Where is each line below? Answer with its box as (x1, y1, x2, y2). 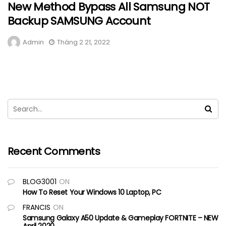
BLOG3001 (23, 176, 56, 187)
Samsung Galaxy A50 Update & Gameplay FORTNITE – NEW (23, 212, 218, 223)
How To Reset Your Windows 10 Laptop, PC (23, 187, 161, 197)
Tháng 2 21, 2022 (57, 37, 110, 47)
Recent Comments (8, 144, 100, 158)
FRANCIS (23, 202, 50, 212)
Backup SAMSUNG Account (8, 13, 151, 29)
